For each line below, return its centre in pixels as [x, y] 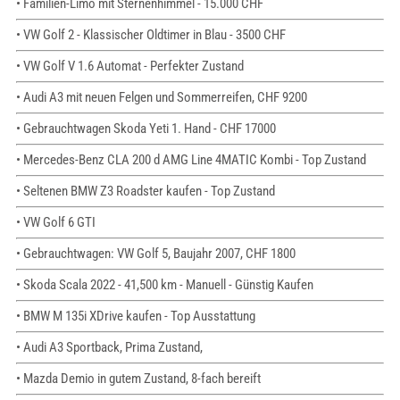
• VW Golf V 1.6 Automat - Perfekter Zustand [129, 67]
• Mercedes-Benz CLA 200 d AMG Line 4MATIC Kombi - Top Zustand [191, 160]
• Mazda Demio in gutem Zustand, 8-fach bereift [138, 379]
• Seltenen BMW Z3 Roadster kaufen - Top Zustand [145, 192]
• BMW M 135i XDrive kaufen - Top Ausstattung [135, 317]
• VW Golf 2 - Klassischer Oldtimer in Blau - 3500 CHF [150, 35]
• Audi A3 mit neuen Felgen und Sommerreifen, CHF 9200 [161, 98]
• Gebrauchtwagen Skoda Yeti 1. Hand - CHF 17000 [146, 129]
